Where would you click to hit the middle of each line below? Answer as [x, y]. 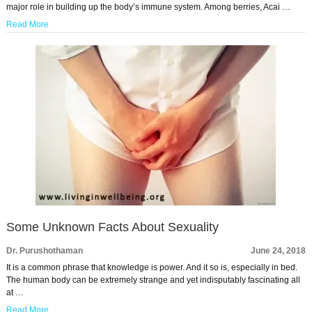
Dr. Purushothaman [44, 251]
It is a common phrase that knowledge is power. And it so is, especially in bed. [151, 267]
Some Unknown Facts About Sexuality [112, 227]
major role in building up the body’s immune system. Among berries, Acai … [148, 7]
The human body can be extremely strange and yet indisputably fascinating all [153, 280]
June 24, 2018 [279, 251]
